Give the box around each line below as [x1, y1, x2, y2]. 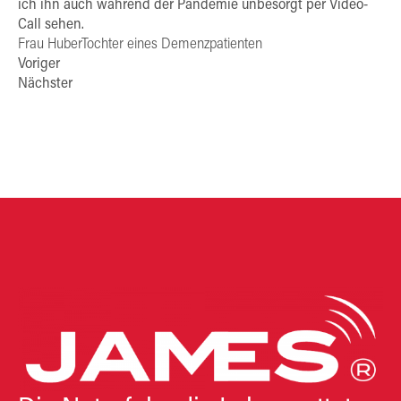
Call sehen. [18, 18, 84, 33]
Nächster [18, 77, 73, 92]
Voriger [18, 57, 60, 73]
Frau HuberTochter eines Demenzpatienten [18, 38, 262, 53]
